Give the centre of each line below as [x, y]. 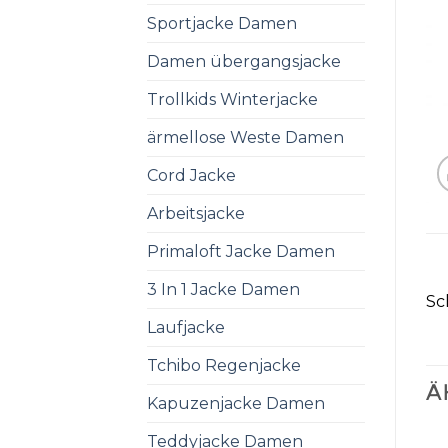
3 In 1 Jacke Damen [223, 289]
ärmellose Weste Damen [245, 137]
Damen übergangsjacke [244, 61]
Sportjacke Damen [222, 23]
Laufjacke [186, 327]
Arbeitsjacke [196, 213]
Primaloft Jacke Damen [241, 251]
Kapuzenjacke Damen [236, 403]
